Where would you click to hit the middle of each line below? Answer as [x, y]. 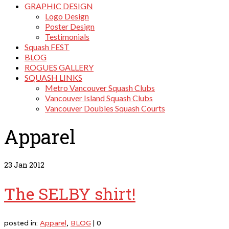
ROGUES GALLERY [59, 67]
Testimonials [67, 37]
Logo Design [67, 16]
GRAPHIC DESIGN [59, 6]
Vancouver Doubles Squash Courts [105, 108]
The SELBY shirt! [70, 194]
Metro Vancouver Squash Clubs [100, 88]
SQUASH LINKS [53, 77]
